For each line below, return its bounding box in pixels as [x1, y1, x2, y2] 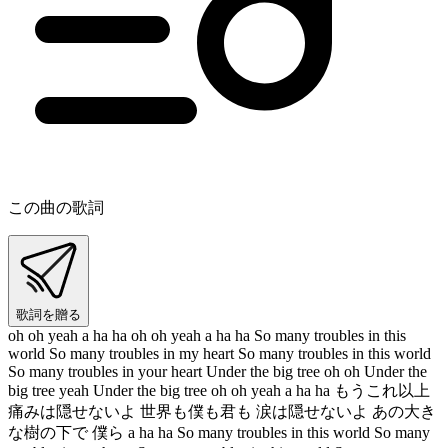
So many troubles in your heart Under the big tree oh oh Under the [8, 362, 427, 380]
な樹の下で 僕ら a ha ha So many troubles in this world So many [8, 423, 430, 441]
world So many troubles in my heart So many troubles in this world [8, 344, 431, 362]
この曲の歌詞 [8, 198, 104, 216]
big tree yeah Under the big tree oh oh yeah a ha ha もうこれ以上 [8, 381, 430, 399]
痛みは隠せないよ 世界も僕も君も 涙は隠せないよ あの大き [8, 402, 436, 420]
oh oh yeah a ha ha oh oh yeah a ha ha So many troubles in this [8, 326, 406, 344]
